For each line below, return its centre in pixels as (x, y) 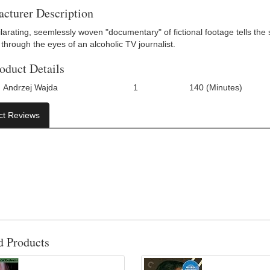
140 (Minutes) (216, 87)
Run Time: (166, 88)
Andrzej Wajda (31, 87)
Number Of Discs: (99, 88)
